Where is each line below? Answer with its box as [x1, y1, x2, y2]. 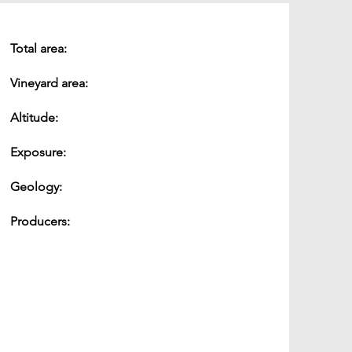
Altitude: [9, 110, 58, 125]
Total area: [9, 41, 67, 56]
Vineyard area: [9, 75, 88, 90]
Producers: [9, 214, 70, 229]
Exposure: [9, 145, 66, 159]
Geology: [9, 179, 62, 194]
